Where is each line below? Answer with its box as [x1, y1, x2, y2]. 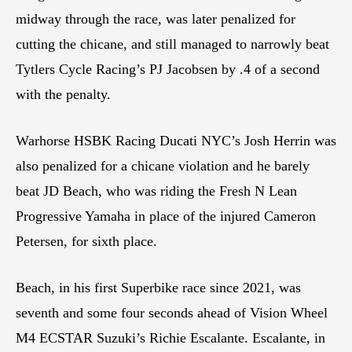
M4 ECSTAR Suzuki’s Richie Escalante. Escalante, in [16, 330, 325, 346]
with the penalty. [16, 86, 111, 103]
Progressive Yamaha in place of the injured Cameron [16, 208, 316, 225]
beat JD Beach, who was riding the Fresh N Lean [16, 183, 297, 200]
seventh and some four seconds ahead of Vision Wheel [16, 305, 328, 321]
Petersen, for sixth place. [16, 233, 157, 250]
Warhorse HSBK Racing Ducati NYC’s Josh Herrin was [16, 133, 336, 149]
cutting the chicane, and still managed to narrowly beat [16, 36, 329, 53]
